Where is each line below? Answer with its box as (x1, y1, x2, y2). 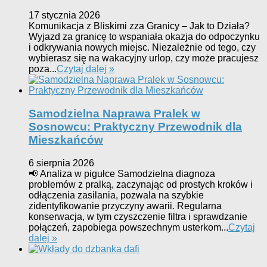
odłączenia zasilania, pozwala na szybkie (29, 190, 204, 200)
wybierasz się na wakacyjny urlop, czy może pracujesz (29, 53, 259, 64)
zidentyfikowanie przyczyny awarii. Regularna (29, 200, 222, 211)
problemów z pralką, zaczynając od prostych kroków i (29, 179, 253, 190)
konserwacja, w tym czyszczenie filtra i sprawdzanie (29, 211, 247, 222)
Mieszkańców (29, 133, 103, 147)
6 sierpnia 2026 (29, 157, 94, 168)
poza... (29, 64, 57, 74)
